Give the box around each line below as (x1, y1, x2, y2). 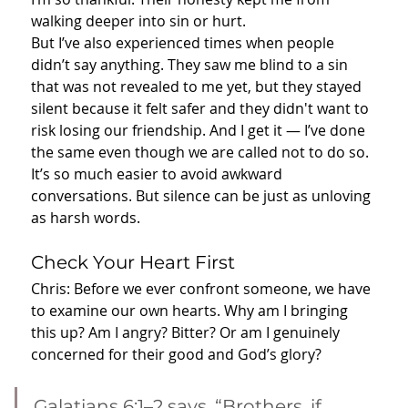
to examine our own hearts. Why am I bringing (31, 301, 352, 321)
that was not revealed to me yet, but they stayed (31, 76, 365, 97)
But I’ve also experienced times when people (31, 33, 338, 54)
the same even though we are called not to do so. (31, 142, 372, 163)
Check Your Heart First (31, 251, 235, 274)
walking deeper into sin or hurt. (31, 11, 246, 32)
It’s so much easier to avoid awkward (31, 164, 286, 185)
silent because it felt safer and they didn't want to (31, 98, 372, 119)
